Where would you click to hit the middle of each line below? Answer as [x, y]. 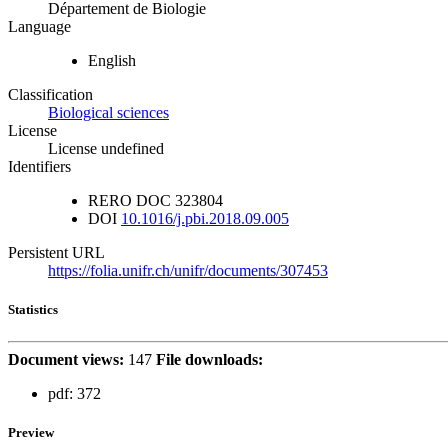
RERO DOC [129, 201]
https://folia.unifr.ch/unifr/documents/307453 [188, 271]
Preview [31, 432]
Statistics [33, 310]
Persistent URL [56, 253]
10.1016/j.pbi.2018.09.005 [205, 219]
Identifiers [39, 167]
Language [39, 27]
